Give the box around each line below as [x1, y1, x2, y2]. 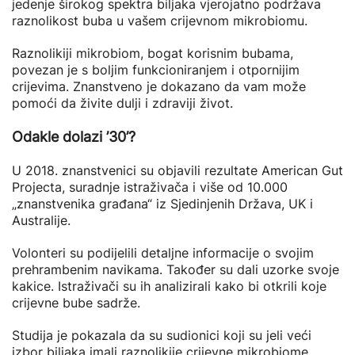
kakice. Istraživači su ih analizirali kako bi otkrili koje [12, 278, 326, 294]
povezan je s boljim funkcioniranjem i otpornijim [12, 62, 300, 78]
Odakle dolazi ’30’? [12, 128, 136, 145]
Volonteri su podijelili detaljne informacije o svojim [12, 245, 314, 261]
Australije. [12, 212, 71, 228]
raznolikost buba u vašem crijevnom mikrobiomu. [12, 13, 307, 29]
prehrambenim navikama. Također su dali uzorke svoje [12, 261, 339, 277]
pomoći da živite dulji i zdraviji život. [12, 95, 233, 111]
